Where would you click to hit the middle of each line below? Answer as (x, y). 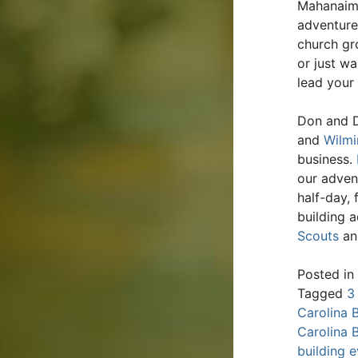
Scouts (318, 235)
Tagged (322, 293)
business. (327, 159)
